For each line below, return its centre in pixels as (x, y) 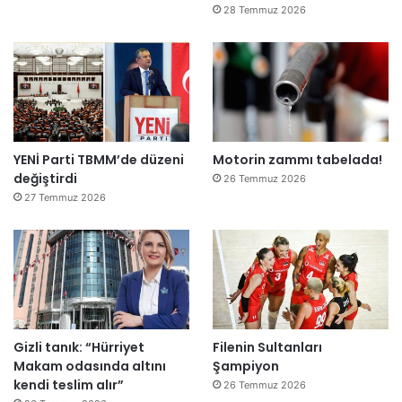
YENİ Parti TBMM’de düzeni (99, 159)
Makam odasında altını (90, 366)
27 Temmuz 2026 (65, 197)
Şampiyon (245, 366)
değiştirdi (45, 178)
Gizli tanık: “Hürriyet (79, 347)
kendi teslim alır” (69, 385)
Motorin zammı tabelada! (297, 159)
